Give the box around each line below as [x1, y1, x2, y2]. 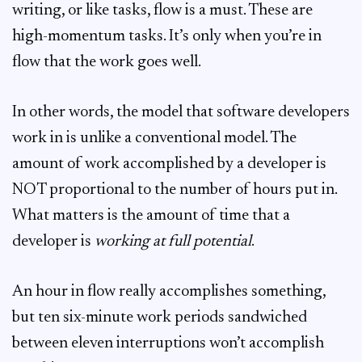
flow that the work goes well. [12, 54, 201, 70]
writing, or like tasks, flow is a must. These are [12, 2, 313, 19]
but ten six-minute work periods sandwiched [12, 309, 307, 326]
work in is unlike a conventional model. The [12, 130, 297, 146]
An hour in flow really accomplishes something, [12, 284, 326, 300]
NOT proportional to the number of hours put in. [12, 182, 337, 198]
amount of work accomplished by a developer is [12, 156, 326, 172]
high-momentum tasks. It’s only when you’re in [12, 28, 322, 44]
